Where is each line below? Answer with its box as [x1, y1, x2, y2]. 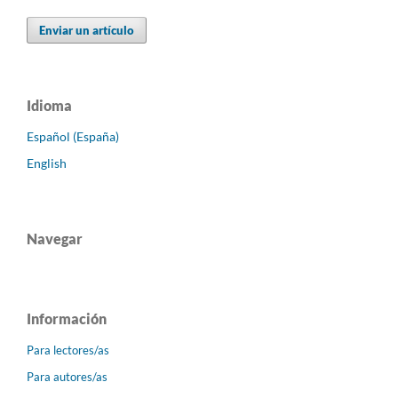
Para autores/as [27, 370, 107, 385]
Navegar [27, 230, 83, 248]
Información [27, 310, 107, 328]
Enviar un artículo [39, 23, 135, 38]
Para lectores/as [27, 343, 109, 358]
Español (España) [27, 129, 119, 145]
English [27, 155, 67, 171]
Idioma [27, 97, 72, 115]
